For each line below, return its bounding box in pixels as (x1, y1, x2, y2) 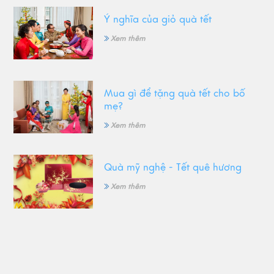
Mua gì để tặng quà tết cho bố (103, 87, 245, 100)
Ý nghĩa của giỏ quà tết (103, 13, 212, 26)
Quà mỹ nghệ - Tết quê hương (103, 161, 242, 174)
